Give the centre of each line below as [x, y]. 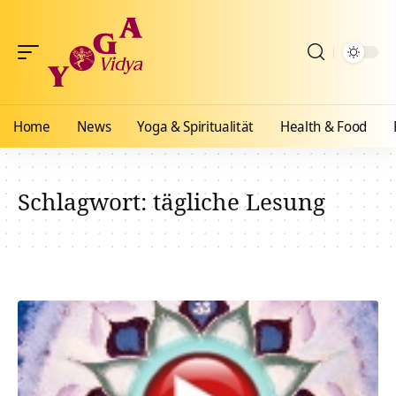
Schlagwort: [85, 202]
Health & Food [324, 126]
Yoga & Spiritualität [196, 126]
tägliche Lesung [239, 202]
